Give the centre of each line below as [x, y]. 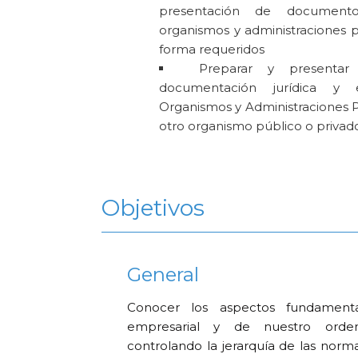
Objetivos [153, 208]
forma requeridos [212, 49]
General [163, 274]
